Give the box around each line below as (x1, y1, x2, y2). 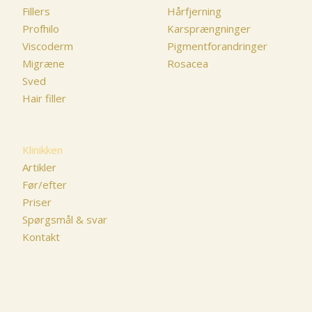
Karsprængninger (167, 22, 251, 36)
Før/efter (22, 178, 67, 192)
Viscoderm (22, 39, 73, 54)
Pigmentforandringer (167, 39, 267, 54)
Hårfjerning (167, 4, 221, 19)
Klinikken (22, 143, 63, 157)
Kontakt (22, 230, 60, 244)
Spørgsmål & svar (22, 212, 107, 227)
